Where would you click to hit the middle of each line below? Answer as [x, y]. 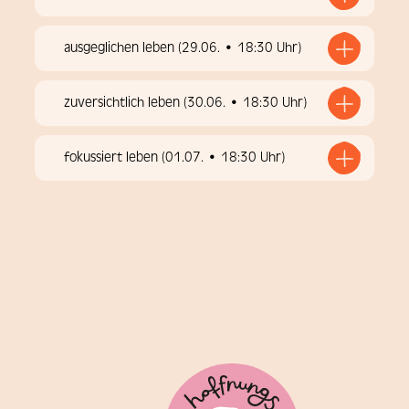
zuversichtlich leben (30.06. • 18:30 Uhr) [185, 103]
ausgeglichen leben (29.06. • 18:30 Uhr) [183, 48]
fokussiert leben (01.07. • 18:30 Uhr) [174, 157]
